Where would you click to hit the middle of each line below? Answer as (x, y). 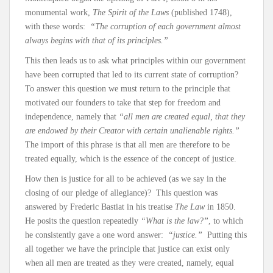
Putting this (225, 235)
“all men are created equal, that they (182, 117)
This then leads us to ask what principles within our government (135, 61)
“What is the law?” (175, 221)
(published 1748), (202, 13)
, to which (226, 221)
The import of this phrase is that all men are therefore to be (127, 145)
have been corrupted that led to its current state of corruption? (133, 75)
